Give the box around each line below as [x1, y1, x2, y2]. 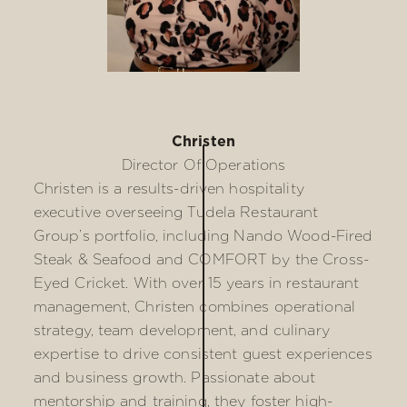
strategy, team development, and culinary [33, 322, 330, 339]
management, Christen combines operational [33, 298, 355, 315]
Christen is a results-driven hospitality [33, 180, 304, 197]
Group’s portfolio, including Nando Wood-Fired [33, 227, 373, 244]
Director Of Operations [121, 156, 286, 174]
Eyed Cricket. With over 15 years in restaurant [33, 274, 360, 292]
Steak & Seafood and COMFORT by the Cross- [33, 251, 369, 268]
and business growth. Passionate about [33, 369, 316, 386]
